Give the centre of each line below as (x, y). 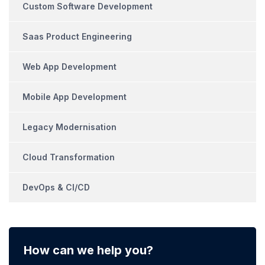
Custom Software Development (88, 6)
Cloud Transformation (69, 157)
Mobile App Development (75, 97)
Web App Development (70, 67)
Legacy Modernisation (70, 127)
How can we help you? (88, 250)
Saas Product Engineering (77, 36)
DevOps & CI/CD (56, 187)
